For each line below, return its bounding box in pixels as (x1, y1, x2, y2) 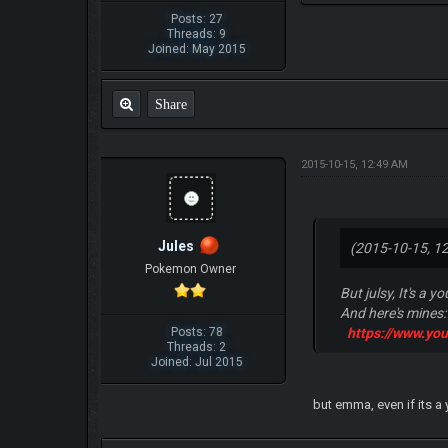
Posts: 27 (170, 12, 223, 27)
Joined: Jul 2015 (150, 355, 243, 370)
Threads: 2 (167, 340, 227, 355)
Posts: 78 (170, 325, 223, 340)
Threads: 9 (167, 27, 227, 42)
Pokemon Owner (144, 262, 236, 277)
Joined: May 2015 (147, 42, 246, 57)
